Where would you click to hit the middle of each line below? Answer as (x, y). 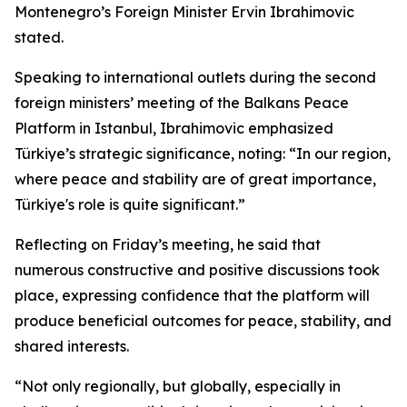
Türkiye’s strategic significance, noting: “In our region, (203, 154)
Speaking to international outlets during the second (195, 77)
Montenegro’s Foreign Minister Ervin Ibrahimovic (184, 12)
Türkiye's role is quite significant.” (130, 204)
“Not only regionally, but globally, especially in (178, 386)
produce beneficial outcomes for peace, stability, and (203, 321)
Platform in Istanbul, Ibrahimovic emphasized (174, 128)
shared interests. (72, 346)
